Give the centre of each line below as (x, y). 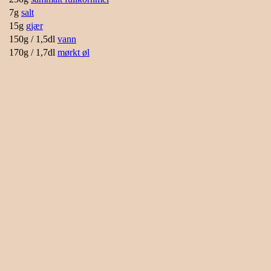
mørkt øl (73, 52)
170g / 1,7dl (32, 52)
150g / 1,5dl (32, 39)
